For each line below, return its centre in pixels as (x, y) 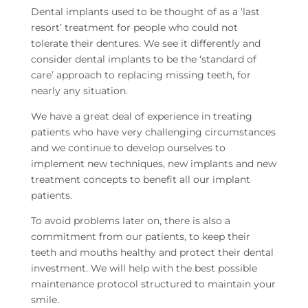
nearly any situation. (79, 91)
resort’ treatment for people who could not (134, 28)
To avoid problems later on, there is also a (130, 221)
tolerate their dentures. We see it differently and (145, 44)
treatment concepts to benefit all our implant (140, 180)
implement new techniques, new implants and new (153, 164)
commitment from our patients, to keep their (140, 237)
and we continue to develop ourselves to (128, 148)
